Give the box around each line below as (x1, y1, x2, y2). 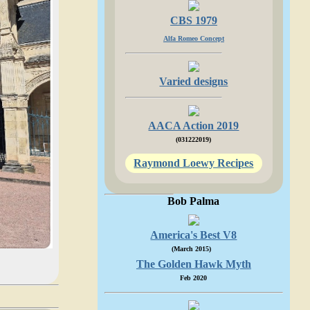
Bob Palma (167, 194, 220, 207)
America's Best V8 (150, 228, 237, 241)
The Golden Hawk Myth (136, 258, 251, 271)
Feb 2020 (180, 274, 208, 282)
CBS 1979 (170, 14, 217, 26)
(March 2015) (171, 244, 213, 253)
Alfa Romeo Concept (163, 35, 224, 43)
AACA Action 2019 (148, 119, 239, 131)
